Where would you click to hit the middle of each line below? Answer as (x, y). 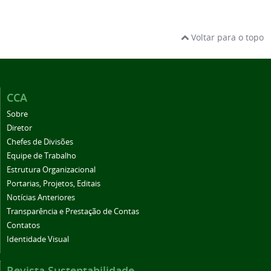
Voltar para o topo (226, 37)
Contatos (23, 225)
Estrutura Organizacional (51, 169)
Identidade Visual (38, 239)
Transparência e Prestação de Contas (73, 211)
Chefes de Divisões (40, 142)
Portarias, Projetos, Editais (54, 183)
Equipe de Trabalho (41, 155)
